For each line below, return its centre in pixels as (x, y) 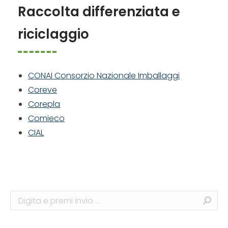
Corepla (44, 104)
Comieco (46, 118)
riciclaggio (53, 34)
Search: (25, 197)
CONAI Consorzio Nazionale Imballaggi (104, 76)
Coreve (42, 90)
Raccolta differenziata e (99, 12)
